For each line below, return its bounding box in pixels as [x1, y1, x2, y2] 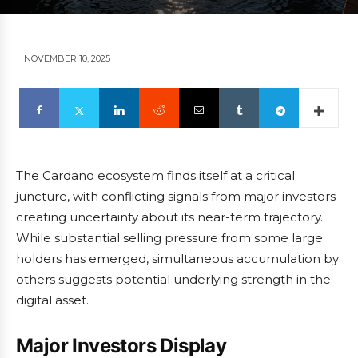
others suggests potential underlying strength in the [16, 272, 331, 288]
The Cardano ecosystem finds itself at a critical [16, 168, 295, 184]
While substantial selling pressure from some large [16, 230, 323, 246]
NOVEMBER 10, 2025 [24, 53, 110, 65]
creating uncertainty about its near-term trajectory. [16, 209, 323, 225]
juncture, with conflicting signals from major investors [16, 189, 336, 205]
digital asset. [16, 292, 89, 308]
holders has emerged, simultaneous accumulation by [16, 251, 339, 267]
